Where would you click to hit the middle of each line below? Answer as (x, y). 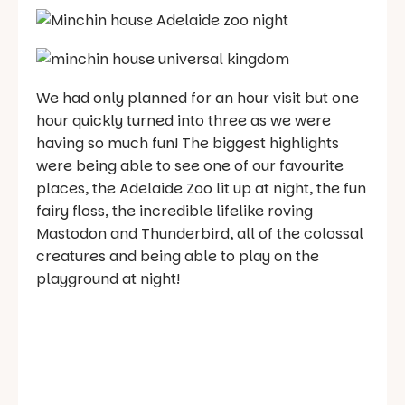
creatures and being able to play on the (178, 257)
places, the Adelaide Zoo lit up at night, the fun (201, 189)
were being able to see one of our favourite (190, 166)
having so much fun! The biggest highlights (188, 144)
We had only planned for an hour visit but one (198, 99)
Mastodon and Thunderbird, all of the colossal (200, 234)
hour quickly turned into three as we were (184, 121)
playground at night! (108, 279)
